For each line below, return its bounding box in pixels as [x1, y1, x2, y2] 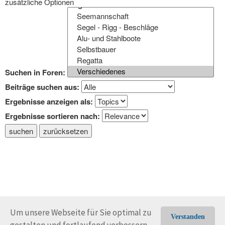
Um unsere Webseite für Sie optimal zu [10, 207, 152, 218]
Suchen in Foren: [5, 67, 65, 78]
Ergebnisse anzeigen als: [5, 96, 93, 107]
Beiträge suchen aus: [5, 81, 79, 92]
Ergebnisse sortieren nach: [5, 110, 100, 122]
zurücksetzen [43, 126, 88, 136]
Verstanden [171, 213, 205, 220]
